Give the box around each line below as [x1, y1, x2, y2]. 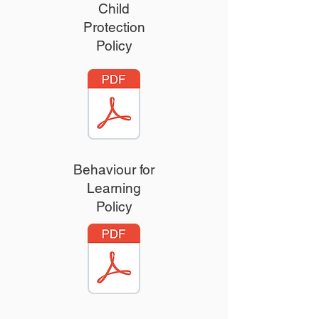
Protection [83, 19, 145, 35]
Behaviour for [73, 162, 155, 177]
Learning [87, 180, 141, 196]
